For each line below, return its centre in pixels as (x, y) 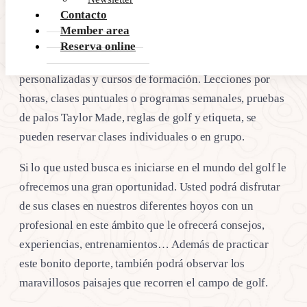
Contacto (84, 15)
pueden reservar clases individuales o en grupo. (132, 136)
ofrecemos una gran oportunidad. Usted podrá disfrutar (150, 186)
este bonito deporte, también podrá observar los (132, 263)
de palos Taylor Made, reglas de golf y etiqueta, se (138, 117)
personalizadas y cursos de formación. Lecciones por (145, 79)
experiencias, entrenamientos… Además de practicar (144, 244)
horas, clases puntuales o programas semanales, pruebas (152, 98)
